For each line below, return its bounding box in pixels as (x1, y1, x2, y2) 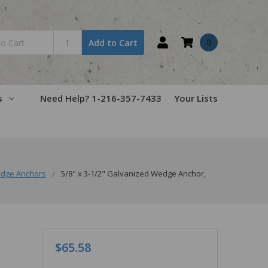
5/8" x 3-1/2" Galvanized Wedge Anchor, (61, 167, 206, 179)
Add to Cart (89, 36, 138, 48)
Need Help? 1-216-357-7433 (40, 92, 162, 104)
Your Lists (174, 92, 218, 104)
